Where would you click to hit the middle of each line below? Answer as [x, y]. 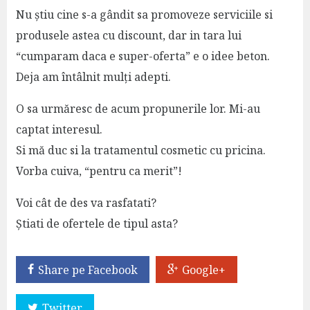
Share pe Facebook [88, 270]
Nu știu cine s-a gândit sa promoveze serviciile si [144, 14]
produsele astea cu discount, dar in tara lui [128, 35]
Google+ [203, 270]
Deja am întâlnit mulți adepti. [93, 76]
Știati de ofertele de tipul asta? [98, 223]
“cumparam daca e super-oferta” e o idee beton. [143, 56]
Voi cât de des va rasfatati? [86, 202]
